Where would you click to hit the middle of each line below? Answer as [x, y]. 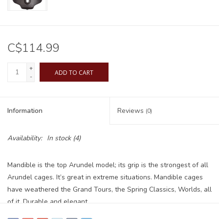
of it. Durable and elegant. [48, 202]
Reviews [131, 111]
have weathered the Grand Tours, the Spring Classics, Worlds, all [109, 190]
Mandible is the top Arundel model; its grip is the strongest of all [108, 165]
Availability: [25, 138]
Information [25, 111]
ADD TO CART [74, 73]
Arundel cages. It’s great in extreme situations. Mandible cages [105, 177]
